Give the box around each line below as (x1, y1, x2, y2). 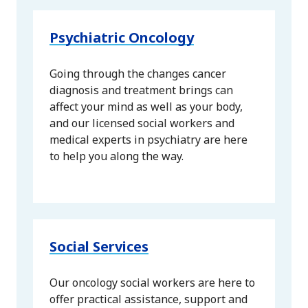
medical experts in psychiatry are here (49, 132, 247, 148)
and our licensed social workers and (49, 115, 234, 131)
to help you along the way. (49, 148, 184, 164)
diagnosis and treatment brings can (49, 82, 233, 98)
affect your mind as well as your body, (49, 99, 243, 115)
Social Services (49, 237, 148, 256)
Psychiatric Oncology (49, 28, 194, 47)
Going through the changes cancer (49, 66, 226, 82)
